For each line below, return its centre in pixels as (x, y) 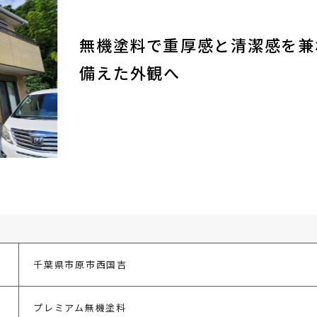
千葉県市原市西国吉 (80, 264)
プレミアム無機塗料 (80, 307)
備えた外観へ (130, 72)
